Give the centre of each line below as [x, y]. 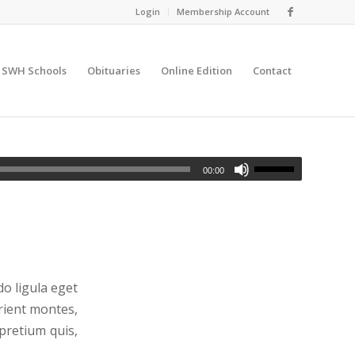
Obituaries [114, 71]
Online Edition [197, 71]
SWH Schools [34, 71]
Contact [272, 71]
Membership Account [223, 11]
